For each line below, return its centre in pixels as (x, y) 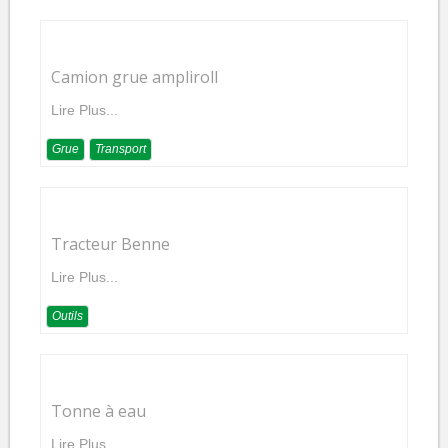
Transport (120, 149)
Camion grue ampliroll (134, 77)
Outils (67, 316)
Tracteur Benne (110, 244)
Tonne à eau (98, 411)
